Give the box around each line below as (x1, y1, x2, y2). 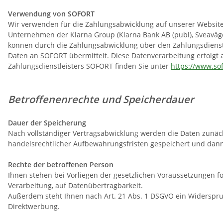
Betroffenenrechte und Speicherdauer (8, 93, 194, 107)
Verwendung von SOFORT (8, 9, 95, 19)
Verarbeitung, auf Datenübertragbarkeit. (8, 181, 143, 191)
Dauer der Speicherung (8, 118, 86, 128)
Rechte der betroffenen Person (8, 160, 113, 170)
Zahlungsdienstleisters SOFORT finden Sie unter (8, 61, 171, 71)
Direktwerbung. (8, 202, 60, 212)
